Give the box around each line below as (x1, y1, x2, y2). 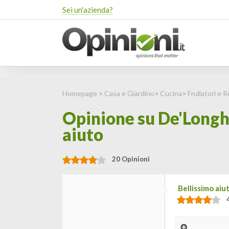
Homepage (62, 89, 97, 98)
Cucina (160, 89, 182, 98)
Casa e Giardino (104, 89, 154, 98)
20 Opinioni (112, 155, 150, 163)
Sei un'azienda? (62, 5, 113, 14)
